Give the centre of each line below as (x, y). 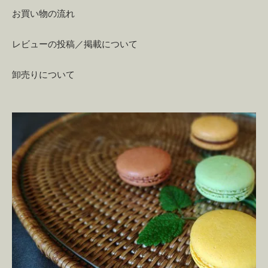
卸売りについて (43, 74)
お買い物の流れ (43, 13)
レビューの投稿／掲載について (75, 44)
